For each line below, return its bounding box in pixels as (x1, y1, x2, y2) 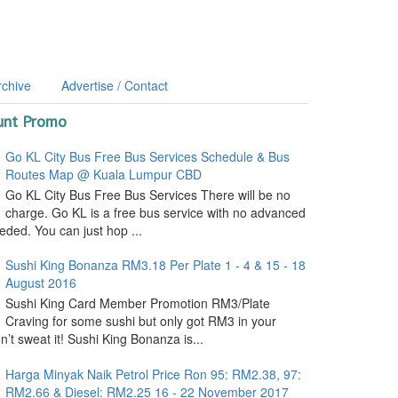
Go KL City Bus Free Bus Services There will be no (4, 185, 291, 203)
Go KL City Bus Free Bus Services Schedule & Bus (4, 147, 290, 165)
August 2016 (4, 274, 76, 292)
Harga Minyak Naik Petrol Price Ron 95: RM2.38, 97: (4, 364, 301, 383)
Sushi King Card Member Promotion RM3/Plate (4, 293, 270, 312)
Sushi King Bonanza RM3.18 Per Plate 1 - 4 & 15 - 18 (4, 256, 306, 275)
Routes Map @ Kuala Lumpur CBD (4, 164, 202, 183)
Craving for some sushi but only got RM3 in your (4, 311, 276, 330)
